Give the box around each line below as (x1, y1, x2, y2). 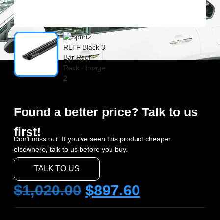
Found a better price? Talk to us (14, 105, 198, 119)
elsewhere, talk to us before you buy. (14, 145, 128, 154)
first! (14, 125, 41, 139)
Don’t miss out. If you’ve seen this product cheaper (14, 135, 171, 143)
